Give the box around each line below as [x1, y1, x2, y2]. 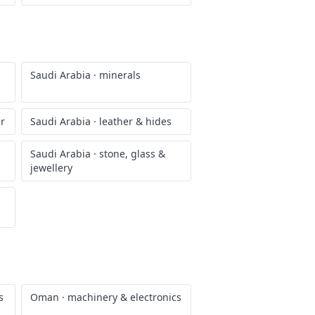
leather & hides [99, 115, 172, 128]
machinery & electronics [67, 290, 181, 304]
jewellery [30, 161, 72, 174]
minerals [99, 68, 141, 82]
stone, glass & [99, 147, 165, 160]
